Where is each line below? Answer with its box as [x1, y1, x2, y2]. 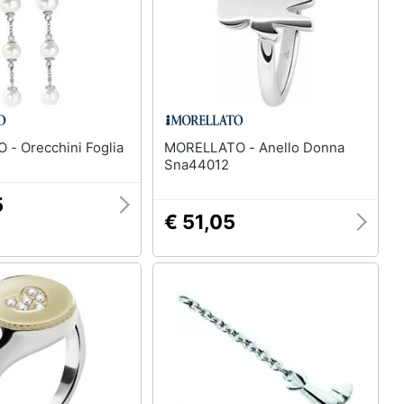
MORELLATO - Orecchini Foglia [21, 139, 124, 156]
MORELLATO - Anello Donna [163, 139, 259, 156]
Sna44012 [163, 156, 229, 173]
